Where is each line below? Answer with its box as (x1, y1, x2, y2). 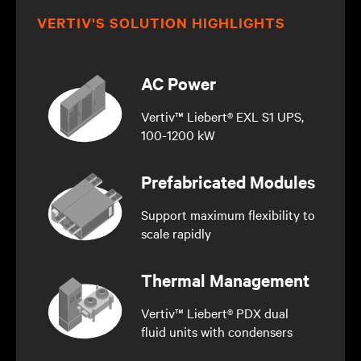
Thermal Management (140, 268, 309, 291)
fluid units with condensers (140, 322, 293, 340)
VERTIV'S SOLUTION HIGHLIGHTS (37, 12, 285, 32)
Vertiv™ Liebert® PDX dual (140, 303, 288, 322)
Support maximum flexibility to (140, 205, 315, 223)
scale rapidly (140, 223, 211, 242)
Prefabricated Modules (140, 169, 315, 193)
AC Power (140, 71, 216, 94)
